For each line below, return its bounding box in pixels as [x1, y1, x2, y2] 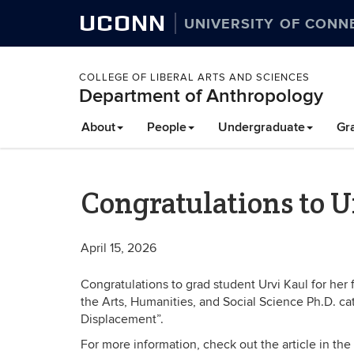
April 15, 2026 [81, 239, 156, 256]
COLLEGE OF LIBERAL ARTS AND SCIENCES [79, 71, 310, 84]
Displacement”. [81, 311, 164, 327]
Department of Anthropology [79, 85, 323, 107]
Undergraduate [218, 119, 305, 135]
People [147, 119, 186, 135]
